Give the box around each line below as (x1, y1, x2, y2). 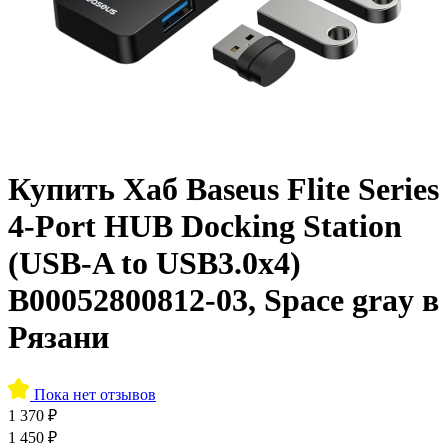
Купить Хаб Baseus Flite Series (8, 171, 439, 208)
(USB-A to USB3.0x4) (8, 245, 301, 282)
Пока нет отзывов (34, 385, 156, 403)
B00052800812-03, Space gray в (8, 282, 439, 319)
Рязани (8, 319, 109, 356)
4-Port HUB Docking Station (8, 208, 402, 245)
